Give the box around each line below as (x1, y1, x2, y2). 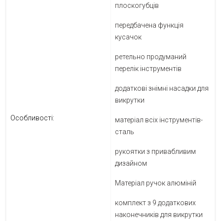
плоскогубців (115, 1, 159, 10)
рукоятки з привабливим (115, 147, 196, 156)
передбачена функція (115, 21, 184, 30)
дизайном (115, 159, 147, 168)
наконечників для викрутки (115, 211, 203, 219)
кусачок (115, 33, 142, 41)
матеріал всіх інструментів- (115, 116, 203, 124)
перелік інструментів (115, 65, 182, 73)
